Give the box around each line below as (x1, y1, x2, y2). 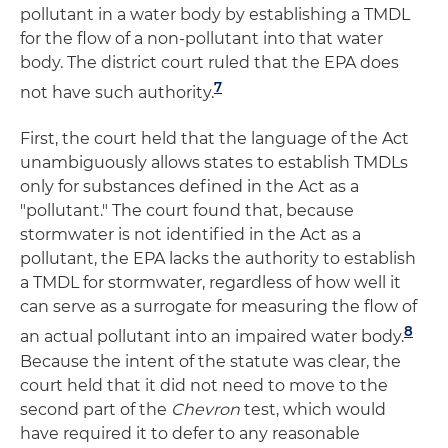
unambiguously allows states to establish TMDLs (20, 153, 408, 173)
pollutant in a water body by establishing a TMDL (20, 4, 410, 24)
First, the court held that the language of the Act (20, 129, 409, 149)
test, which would (240, 399, 386, 419)
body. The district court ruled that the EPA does (20, 52, 399, 72)
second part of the (20, 399, 171, 419)
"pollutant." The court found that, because (20, 201, 354, 221)
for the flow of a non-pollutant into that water (20, 28, 383, 48)
